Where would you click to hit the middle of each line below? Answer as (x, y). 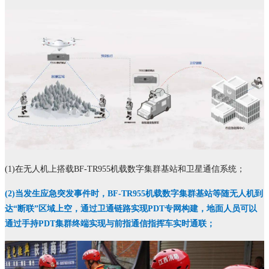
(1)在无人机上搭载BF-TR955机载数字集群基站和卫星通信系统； (125, 169)
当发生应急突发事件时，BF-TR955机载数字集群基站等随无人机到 (139, 194)
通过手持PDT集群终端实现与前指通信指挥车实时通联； (110, 224)
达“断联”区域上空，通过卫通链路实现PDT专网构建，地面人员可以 (131, 209)
